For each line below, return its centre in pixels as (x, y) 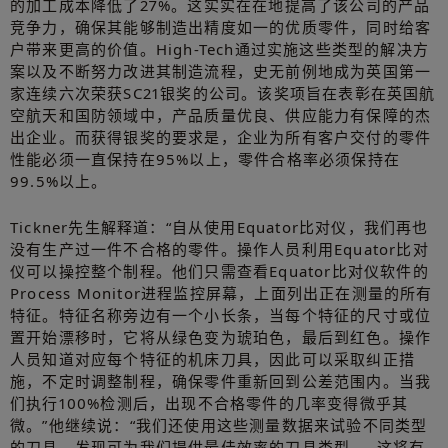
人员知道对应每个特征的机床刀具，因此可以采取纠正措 (213, 358)
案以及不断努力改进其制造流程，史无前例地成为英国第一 (221, 70)
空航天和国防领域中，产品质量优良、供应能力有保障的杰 (221, 114)
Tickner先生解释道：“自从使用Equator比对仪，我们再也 (219, 226)
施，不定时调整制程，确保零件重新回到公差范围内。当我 (221, 380)
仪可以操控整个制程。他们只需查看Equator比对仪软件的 (219, 270)
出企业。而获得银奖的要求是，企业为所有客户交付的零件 (221, 136)
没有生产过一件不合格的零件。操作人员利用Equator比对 (219, 248)
